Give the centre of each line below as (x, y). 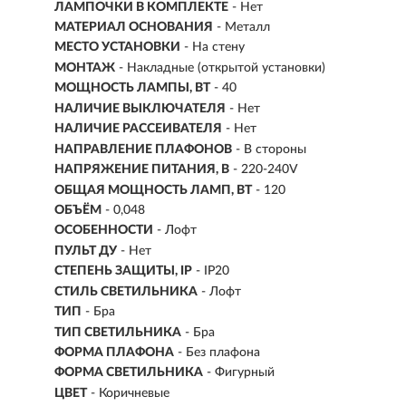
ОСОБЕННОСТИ (104, 231)
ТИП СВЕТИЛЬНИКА (118, 332)
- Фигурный (241, 373)
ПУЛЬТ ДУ (86, 251)
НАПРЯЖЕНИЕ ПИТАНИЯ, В (142, 170)
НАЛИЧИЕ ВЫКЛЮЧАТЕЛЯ (140, 108)
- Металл (243, 27)
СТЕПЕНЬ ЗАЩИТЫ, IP (123, 271)
